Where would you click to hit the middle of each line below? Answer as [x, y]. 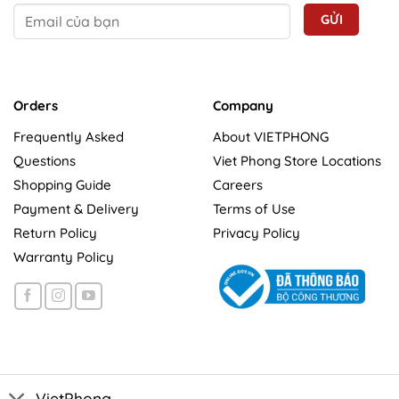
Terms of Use [254, 208]
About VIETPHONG [271, 136]
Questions [45, 160]
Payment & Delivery [76, 208]
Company [243, 106]
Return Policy [55, 232]
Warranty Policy [64, 256]
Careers [238, 184]
